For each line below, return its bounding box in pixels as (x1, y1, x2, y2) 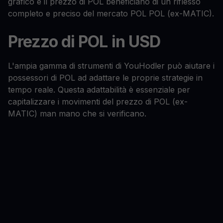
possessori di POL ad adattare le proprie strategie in (8, 73, 203, 83)
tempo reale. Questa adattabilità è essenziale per (8, 85, 190, 95)
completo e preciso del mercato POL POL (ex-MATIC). (8, 8, 214, 19)
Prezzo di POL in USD (8, 32, 160, 52)
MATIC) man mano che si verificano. (8, 109, 146, 119)
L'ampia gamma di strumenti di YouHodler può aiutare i (8, 61, 215, 71)
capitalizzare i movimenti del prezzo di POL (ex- (8, 97, 188, 107)
